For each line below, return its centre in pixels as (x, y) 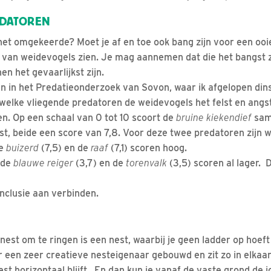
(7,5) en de (65, 148)
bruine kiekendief (214, 117)
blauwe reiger (43, 163)
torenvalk (146, 163)
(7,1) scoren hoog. (148, 148)
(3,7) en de (100, 163)
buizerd (22, 148)
